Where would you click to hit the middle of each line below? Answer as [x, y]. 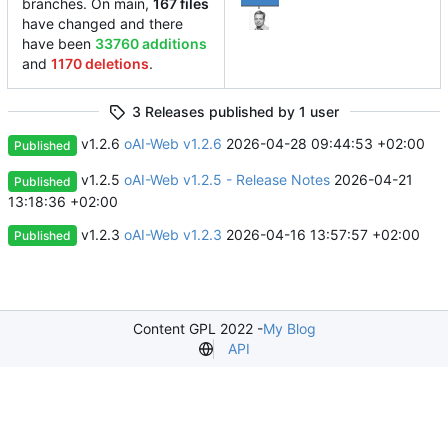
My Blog [289, 329]
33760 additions [151, 44]
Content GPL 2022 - [197, 329]
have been [58, 44]
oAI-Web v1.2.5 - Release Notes [227, 179]
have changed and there [102, 24]
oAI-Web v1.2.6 [173, 144]
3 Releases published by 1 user [235, 111]
